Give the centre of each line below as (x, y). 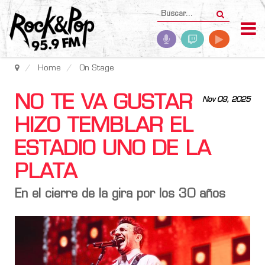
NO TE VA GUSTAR (104, 104)
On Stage (97, 68)
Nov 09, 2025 (226, 100)
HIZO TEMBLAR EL (104, 127)
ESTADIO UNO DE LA (113, 150)
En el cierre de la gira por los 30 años (122, 195)
